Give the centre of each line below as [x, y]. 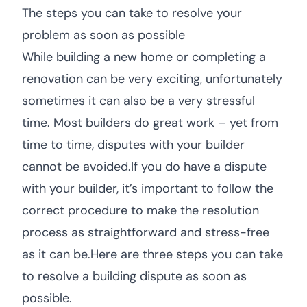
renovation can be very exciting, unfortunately [152, 79]
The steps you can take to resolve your [132, 13]
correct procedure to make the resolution [140, 210]
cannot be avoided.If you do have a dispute [144, 167]
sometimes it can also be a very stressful [138, 101]
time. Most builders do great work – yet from [150, 123]
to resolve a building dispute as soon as [134, 276]
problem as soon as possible [103, 35]
